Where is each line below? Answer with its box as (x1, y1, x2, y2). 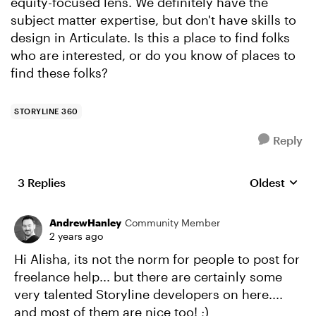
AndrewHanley (49, 217, 121, 229)
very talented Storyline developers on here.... (14, 286, 283, 302)
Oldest (250, 176, 285, 189)
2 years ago (49, 230, 103, 242)
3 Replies (18, 176, 66, 189)
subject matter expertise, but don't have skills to (11, 12, 296, 28)
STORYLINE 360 (14, 107, 78, 116)
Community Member (125, 217, 220, 229)
